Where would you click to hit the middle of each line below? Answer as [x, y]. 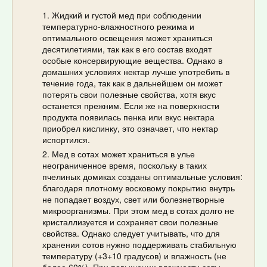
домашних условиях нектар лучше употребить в [136, 71]
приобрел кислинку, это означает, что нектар [130, 128]
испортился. [66, 139]
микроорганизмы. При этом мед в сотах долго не [138, 210]
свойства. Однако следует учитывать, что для [131, 233]
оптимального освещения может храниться [128, 37]
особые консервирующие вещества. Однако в [132, 60]
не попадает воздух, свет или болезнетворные [133, 199]
